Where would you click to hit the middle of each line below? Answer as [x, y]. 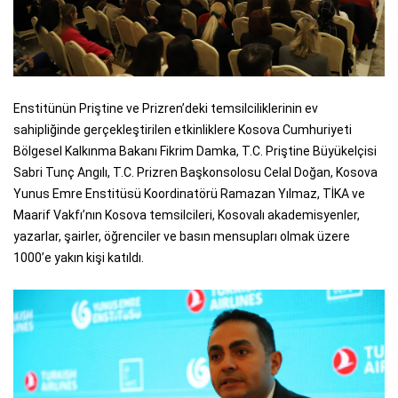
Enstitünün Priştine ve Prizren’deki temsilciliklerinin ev [166, 108]
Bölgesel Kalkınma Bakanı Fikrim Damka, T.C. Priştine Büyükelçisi [195, 151]
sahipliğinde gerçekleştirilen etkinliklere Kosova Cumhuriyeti [183, 129]
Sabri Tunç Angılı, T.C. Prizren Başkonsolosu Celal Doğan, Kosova [195, 172]
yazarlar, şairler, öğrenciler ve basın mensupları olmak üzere [182, 236]
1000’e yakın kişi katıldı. [79, 257]
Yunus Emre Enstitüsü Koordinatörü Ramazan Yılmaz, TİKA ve [189, 193]
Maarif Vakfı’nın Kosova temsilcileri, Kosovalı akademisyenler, [187, 215]
